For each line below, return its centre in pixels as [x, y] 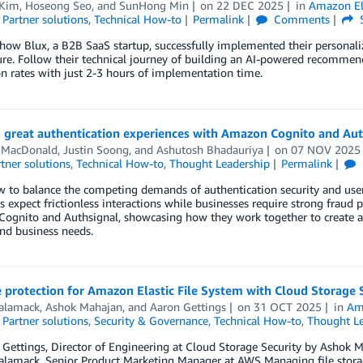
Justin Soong [96, 149]
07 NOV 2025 [326, 149]
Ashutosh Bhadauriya [209, 149]
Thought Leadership [219, 163]
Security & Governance [151, 320]
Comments [301, 19]
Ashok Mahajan [83, 306]
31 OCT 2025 [288, 306]
